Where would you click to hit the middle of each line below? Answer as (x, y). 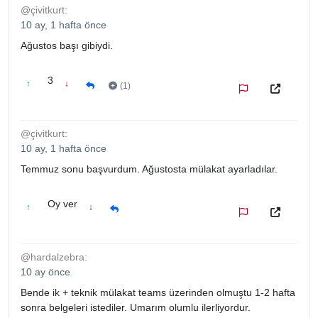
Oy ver (62, 203)
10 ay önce (45, 272)
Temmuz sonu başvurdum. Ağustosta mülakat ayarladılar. (149, 169)
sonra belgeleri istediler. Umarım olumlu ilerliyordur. (136, 307)
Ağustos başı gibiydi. (67, 45)
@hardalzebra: (54, 257)
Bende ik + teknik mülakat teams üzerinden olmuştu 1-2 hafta (158, 292)
